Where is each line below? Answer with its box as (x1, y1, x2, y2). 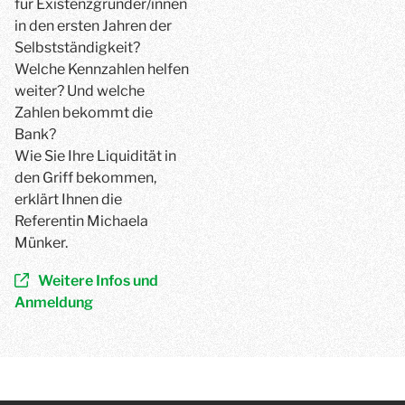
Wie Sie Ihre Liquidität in (14, 147, 176, 165)
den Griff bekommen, (14, 169, 156, 186)
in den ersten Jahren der (14, 17, 172, 34)
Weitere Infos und (38, 272, 158, 289)
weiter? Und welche (14, 82, 145, 99)
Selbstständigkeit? (14, 39, 140, 56)
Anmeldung (14, 294, 93, 311)
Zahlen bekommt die (14, 104, 153, 121)
